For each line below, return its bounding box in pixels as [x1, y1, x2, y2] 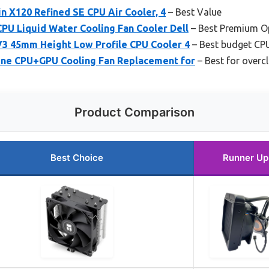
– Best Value [166, 7, 222, 18]
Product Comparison [74, 105, 195, 120]
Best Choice [50, 152, 103, 164]
